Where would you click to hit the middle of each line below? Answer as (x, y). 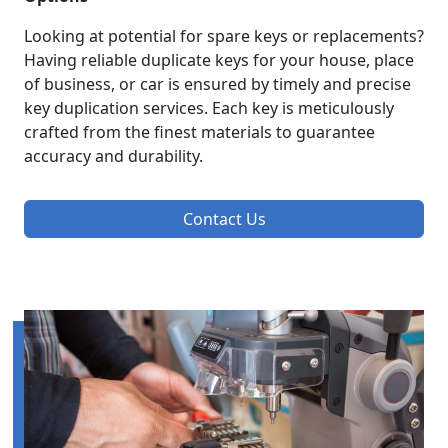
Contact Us (224, 218)
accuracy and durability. (113, 155)
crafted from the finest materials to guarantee (199, 131)
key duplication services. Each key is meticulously (209, 107)
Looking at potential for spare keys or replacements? (224, 35)
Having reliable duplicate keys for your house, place (219, 59)
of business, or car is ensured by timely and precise (217, 83)
